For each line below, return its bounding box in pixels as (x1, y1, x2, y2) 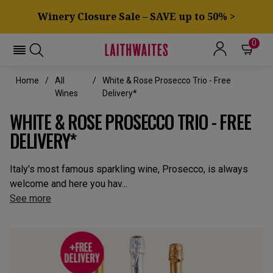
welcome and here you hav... (10, 178, 127, 190)
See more (10, 193, 51, 204)
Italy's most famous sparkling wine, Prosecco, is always (10, 163, 248, 175)
